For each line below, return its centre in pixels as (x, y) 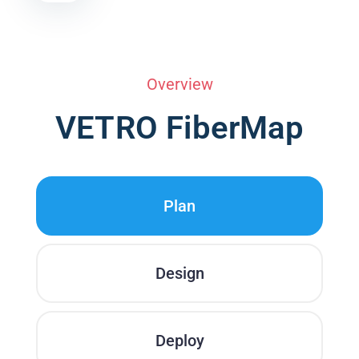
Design (179, 273)
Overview (179, 84)
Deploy (179, 341)
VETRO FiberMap (179, 128)
